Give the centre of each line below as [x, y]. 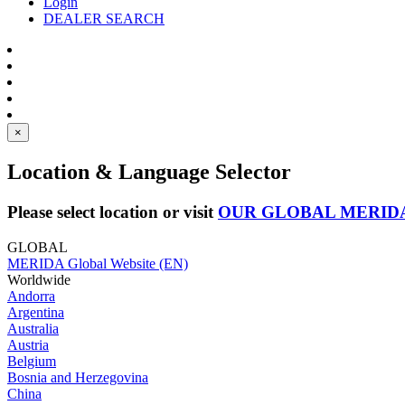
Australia [33, 328]
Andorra [31, 296]
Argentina [36, 312]
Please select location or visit [113, 212]
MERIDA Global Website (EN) [98, 263]
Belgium [32, 361]
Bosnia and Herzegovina [78, 377]
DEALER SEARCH [104, 19]
